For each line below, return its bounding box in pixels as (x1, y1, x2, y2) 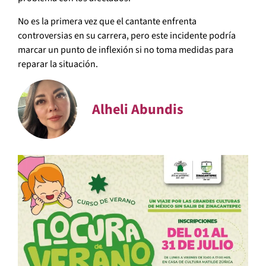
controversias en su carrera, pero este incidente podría (18, 28, 236, 42)
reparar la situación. (18, 57, 98, 71)
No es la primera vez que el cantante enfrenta (18, 14, 197, 28)
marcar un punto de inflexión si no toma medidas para (18, 43, 233, 56)
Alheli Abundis (92, 99, 183, 120)
